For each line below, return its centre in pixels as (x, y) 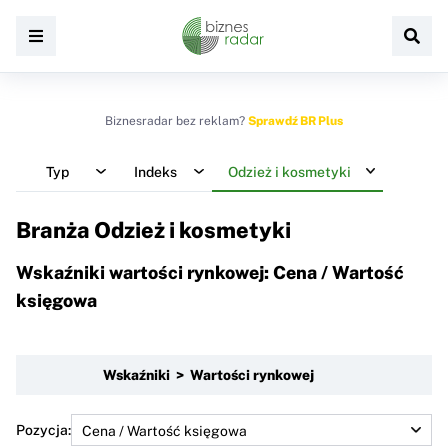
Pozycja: (43, 429)
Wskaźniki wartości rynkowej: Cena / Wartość (210, 272)
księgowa (56, 300)
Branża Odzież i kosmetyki (153, 230)
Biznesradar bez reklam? (176, 121)
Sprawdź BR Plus (295, 121)
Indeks (155, 171)
